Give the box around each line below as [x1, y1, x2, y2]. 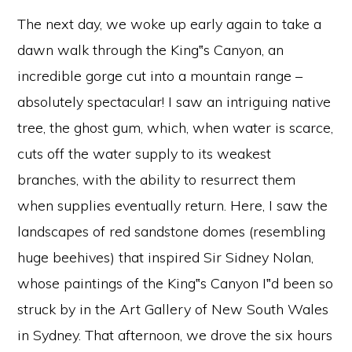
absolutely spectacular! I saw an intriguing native [17, 92, 332, 111]
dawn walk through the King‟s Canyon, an [17, 40, 284, 59]
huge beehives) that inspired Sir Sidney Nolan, [17, 247, 314, 266]
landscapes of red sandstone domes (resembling [17, 222, 326, 240]
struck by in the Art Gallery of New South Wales [17, 299, 329, 318]
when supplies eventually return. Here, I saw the [17, 196, 328, 214]
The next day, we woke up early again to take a [17, 14, 322, 33]
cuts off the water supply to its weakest [17, 144, 272, 163]
